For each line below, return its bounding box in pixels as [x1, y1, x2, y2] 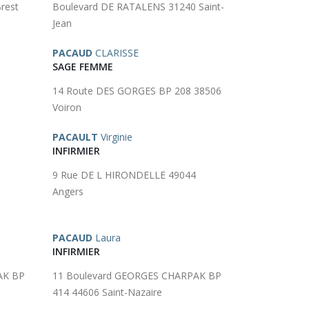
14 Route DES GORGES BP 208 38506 [52, 84, 221, 97]
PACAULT [52, 130, 98, 143]
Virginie [98, 130, 132, 143]
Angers [52, 185, 83, 198]
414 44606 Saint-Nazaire [52, 286, 162, 299]
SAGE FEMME [52, 60, 113, 73]
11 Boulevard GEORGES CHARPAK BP [52, 269, 221, 282]
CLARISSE [92, 46, 139, 59]
